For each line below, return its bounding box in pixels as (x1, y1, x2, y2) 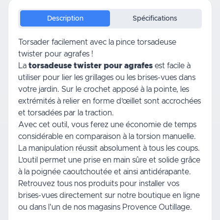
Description (47, 15, 83, 22)
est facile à (153, 61, 191, 70)
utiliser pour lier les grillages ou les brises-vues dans (18, 73, 195, 82)
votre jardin (18, 85, 57, 93)
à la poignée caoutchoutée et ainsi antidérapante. (18, 167, 191, 176)
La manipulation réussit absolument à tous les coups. (18, 144, 200, 152)
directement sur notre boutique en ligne (57, 191, 200, 199)
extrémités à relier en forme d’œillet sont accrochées (18, 97, 201, 105)
